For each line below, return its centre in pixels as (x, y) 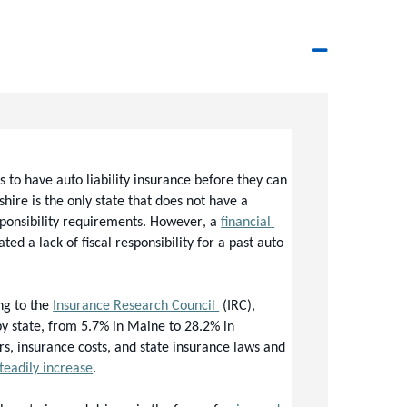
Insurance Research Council (136, 306)
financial (246, 223)
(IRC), (239, 306)
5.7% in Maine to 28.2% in (158, 327)
